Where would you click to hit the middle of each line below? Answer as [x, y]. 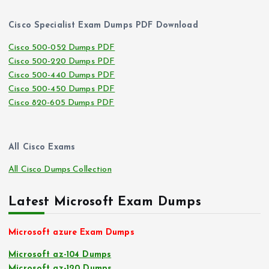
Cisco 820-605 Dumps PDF [62, 103]
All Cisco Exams [42, 148]
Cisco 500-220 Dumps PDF [62, 62]
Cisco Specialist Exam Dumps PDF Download [103, 26]
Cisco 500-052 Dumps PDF [62, 48]
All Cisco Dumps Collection [60, 170]
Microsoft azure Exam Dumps [71, 233]
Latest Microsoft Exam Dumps [105, 202]
